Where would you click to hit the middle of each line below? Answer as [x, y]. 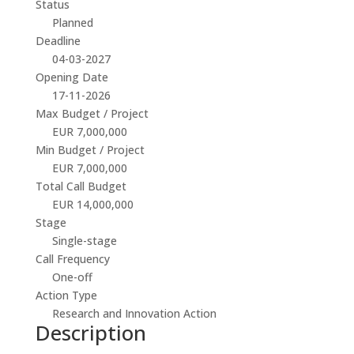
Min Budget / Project [90, 150]
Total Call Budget [81, 186]
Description [90, 333]
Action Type [66, 295]
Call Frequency [72, 259]
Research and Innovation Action [134, 313]
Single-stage [84, 241]
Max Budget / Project [92, 113]
